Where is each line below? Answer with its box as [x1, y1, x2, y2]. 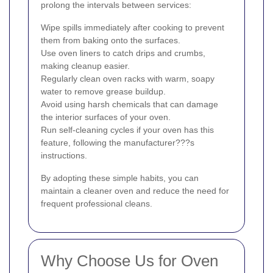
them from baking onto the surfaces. [41, 35, 180, 45]
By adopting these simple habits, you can [41, 172, 199, 183]
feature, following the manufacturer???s [41, 137, 194, 147]
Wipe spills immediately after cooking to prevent [41, 22, 224, 32]
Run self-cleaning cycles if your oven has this [41, 124, 214, 135]
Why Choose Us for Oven [41, 251, 218, 270]
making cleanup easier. [41, 60, 130, 71]
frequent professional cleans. [41, 198, 152, 208]
